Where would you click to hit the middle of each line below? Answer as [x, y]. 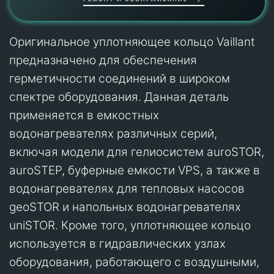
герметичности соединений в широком [120, 78]
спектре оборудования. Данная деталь [119, 97]
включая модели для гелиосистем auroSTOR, [137, 152]
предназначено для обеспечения [103, 60]
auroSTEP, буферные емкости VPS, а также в [135, 170]
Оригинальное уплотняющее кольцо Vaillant [132, 42]
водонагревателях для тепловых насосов [127, 188]
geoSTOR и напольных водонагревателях [125, 207]
